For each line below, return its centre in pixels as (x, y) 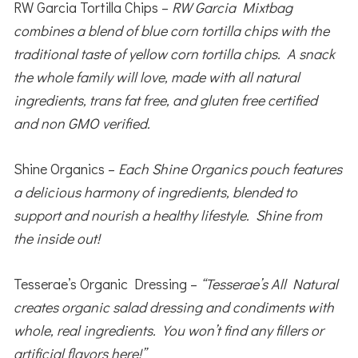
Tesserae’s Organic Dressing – (107, 283)
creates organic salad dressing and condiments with (174, 306)
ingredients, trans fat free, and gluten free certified (166, 99)
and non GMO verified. (82, 123)
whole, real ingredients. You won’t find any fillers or (169, 330)
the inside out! (57, 238)
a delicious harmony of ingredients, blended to (156, 191)
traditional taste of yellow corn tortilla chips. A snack (175, 53)
